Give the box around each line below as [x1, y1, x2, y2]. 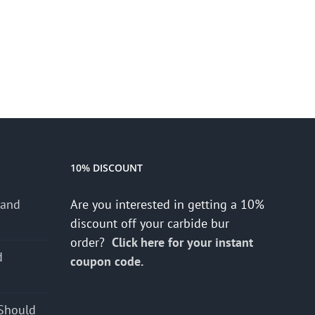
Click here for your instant [112, 234, 253, 251]
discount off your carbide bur [70, 215, 229, 232]
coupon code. [70, 253, 146, 270]
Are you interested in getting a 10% [70, 196, 264, 213]
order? [70, 234, 112, 251]
